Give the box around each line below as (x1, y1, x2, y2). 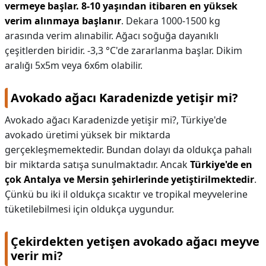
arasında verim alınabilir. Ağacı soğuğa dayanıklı (5, 29, 218, 42)
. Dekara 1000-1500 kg (121, 14, 220, 27)
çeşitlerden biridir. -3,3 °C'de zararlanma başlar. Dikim (5, 44, 242, 57)
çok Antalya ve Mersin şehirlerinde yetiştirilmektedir (5, 173, 254, 186)
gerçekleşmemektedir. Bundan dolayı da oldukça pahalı (5, 143, 252, 156)
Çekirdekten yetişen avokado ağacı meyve (11, 233, 259, 249)
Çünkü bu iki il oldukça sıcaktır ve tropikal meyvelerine (5, 188, 248, 201)
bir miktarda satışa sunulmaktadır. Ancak (5, 158, 190, 171)
